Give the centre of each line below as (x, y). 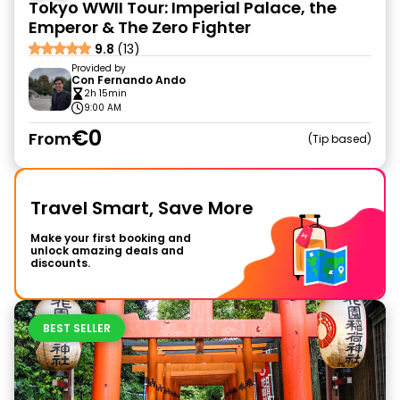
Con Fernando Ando (129, 80)
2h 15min (105, 93)
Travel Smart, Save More (142, 208)
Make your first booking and (111, 238)
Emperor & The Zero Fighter (140, 27)
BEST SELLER (77, 328)
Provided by (99, 68)
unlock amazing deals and (107, 250)
